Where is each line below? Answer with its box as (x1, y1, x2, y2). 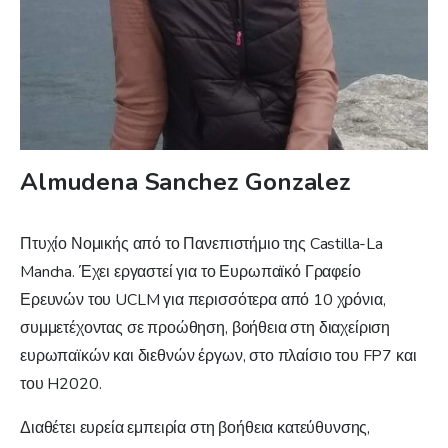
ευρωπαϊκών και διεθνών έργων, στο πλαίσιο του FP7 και (20, 345, 417, 368)
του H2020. (20, 373, 106, 396)
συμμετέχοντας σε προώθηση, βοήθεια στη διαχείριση (20, 317, 391, 340)
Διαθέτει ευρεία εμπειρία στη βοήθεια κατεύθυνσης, (20, 417, 371, 440)
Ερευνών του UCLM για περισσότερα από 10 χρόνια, (20, 289, 386, 312)
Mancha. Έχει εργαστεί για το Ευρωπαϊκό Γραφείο (20, 261, 361, 284)
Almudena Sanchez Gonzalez (20, 166, 351, 199)
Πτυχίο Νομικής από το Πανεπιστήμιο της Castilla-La (20, 233, 383, 256)
